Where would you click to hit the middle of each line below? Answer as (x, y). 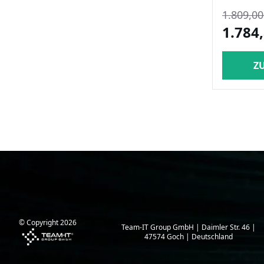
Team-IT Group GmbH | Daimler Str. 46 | (189, 227)
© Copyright (39, 223)
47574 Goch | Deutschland (189, 236)
